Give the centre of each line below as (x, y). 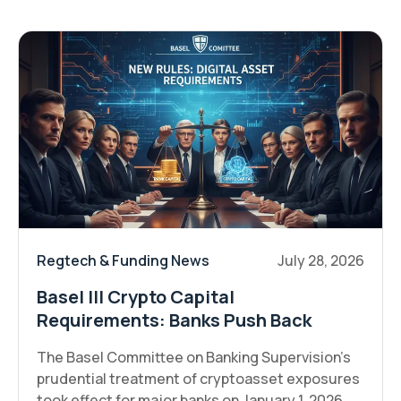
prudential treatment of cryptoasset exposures (198, 378)
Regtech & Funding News (123, 260)
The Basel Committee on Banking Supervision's (194, 357)
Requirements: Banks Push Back (174, 320)
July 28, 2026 (321, 260)
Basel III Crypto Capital (136, 296)
